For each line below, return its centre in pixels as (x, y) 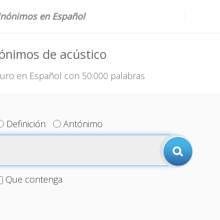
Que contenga (34, 179)
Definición (26, 124)
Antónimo (83, 124)
